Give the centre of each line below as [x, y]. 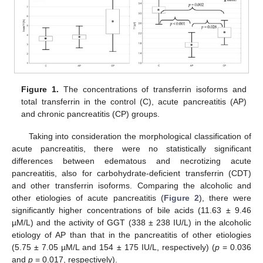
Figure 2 [181, 198]
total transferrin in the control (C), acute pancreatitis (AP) [134, 101]
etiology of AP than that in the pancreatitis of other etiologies [131, 235]
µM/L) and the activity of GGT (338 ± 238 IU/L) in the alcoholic [131, 222]
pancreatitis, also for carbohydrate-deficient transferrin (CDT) [131, 173]
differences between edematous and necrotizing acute [131, 161]
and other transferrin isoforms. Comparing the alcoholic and [131, 186]
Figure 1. [40, 89]
